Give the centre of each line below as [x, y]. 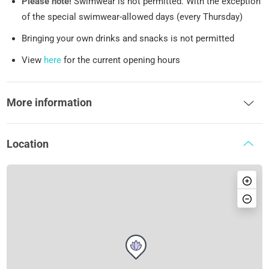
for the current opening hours [121, 60]
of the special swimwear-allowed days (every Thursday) [132, 17]
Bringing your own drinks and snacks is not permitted [128, 39]
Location [28, 144]
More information [50, 103]
